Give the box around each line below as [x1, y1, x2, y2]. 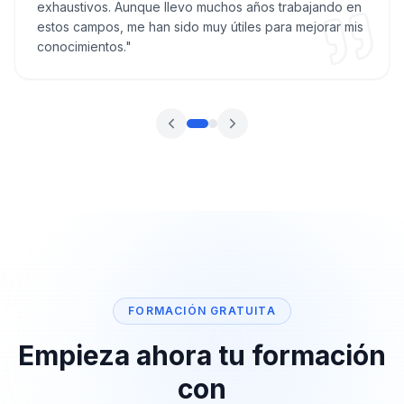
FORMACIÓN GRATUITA [128, 304, 276, 317]
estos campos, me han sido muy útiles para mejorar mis [37, 19, 363, 34]
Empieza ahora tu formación [18, 339, 386, 372]
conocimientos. [37, 39, 125, 54]
